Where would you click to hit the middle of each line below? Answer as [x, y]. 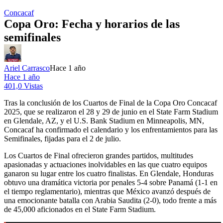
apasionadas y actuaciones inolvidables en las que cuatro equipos [106, 164]
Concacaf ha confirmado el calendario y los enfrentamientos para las [111, 129]
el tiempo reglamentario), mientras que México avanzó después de [107, 191]
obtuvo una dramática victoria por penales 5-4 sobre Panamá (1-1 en [111, 182]
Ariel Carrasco [27, 68]
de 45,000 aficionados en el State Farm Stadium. [80, 209]
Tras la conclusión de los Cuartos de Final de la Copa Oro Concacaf [111, 103]
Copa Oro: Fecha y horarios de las [92, 24]
